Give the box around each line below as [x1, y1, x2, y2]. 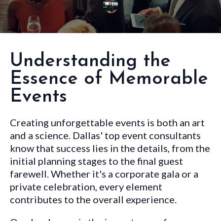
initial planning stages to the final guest [10, 155, 183, 167]
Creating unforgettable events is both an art [10, 116, 205, 128]
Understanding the [10, 52, 171, 71]
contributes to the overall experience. [10, 193, 177, 205]
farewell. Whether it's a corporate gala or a [10, 168, 198, 180]
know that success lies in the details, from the [10, 142, 210, 154]
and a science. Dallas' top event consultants [10, 129, 201, 141]
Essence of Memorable [10, 70, 208, 88]
